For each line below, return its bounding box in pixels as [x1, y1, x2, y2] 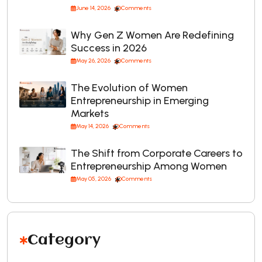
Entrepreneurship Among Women [71, 160, 227, 173]
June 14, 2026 [76, 4, 111, 12]
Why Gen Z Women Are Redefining [71, 29, 234, 42]
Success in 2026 [71, 42, 147, 55]
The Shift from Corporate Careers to [71, 147, 243, 160]
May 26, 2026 [76, 57, 111, 65]
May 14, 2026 [76, 122, 109, 130]
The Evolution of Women [71, 81, 188, 95]
